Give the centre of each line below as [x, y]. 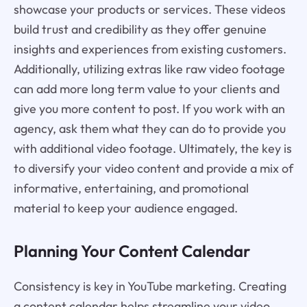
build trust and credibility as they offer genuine [140, 29]
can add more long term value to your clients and [146, 89]
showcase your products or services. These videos [149, 10]
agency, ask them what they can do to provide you [149, 129]
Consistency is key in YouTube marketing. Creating [150, 286]
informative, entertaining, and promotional [131, 188]
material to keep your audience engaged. [125, 208]
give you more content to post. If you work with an [149, 109]
